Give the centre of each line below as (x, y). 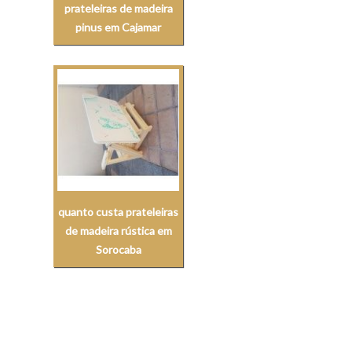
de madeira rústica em (118, 231)
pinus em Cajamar (119, 27)
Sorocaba (118, 250)
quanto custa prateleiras (119, 212)
